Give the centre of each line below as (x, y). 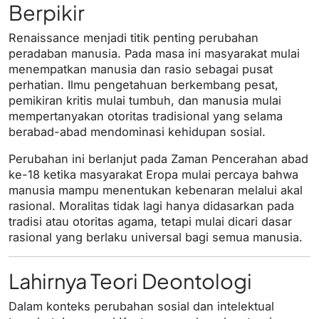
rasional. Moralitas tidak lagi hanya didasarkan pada (151, 206)
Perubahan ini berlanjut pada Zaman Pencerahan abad (158, 159)
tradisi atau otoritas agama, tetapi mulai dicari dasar (150, 222)
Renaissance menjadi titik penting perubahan (134, 38)
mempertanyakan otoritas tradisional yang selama (146, 116)
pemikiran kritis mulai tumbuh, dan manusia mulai (145, 101)
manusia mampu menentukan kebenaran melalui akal (156, 190)
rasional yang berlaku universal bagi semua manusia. (156, 237)
